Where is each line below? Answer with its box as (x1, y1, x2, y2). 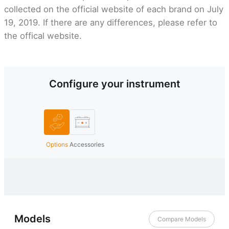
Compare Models (157, 215, 206, 223)
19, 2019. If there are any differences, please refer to (4, 17, 217, 28)
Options (45, 140, 68, 148)
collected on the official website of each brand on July (4, 4, 223, 14)
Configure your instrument (49, 77, 180, 90)
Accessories (70, 140, 104, 148)
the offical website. (4, 31, 82, 41)
